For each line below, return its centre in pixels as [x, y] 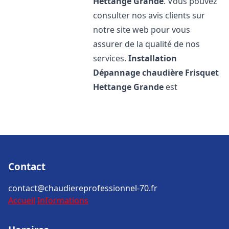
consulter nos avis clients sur [149, 15]
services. [111, 58]
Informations [63, 200]
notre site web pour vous [142, 30]
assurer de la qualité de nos [147, 44]
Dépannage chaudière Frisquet [156, 73]
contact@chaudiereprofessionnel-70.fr [83, 188]
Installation [153, 58]
